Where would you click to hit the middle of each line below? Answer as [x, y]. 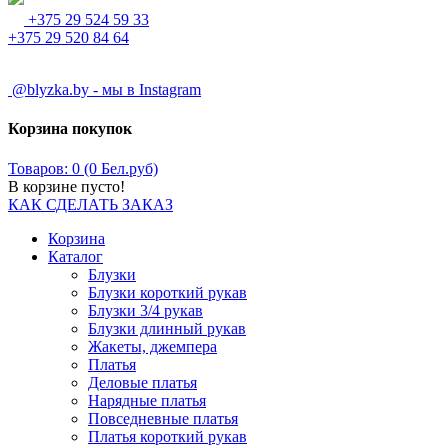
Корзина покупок [70, 129]
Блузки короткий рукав [167, 292]
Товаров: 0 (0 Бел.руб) [83, 168]
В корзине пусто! [66, 186]
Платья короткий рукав [167, 436]
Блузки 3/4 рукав [145, 310]
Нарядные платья [147, 400]
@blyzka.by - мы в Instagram [104, 89]
